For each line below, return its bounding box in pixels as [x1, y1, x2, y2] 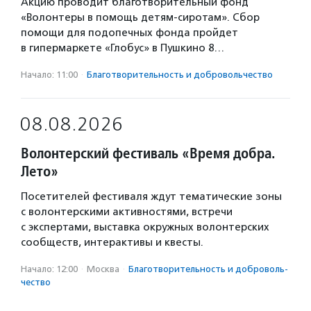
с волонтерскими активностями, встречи [21, 205, 233, 218]
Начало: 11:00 [21, 69, 78, 80]
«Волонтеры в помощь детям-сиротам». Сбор [21, 11, 260, 24]
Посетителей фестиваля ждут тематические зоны [21, 190, 282, 203]
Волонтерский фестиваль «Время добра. [21, 144, 276, 162]
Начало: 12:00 [21, 264, 78, 274]
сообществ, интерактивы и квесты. [21, 236, 203, 249]
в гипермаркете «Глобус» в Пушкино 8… [21, 42, 224, 54]
